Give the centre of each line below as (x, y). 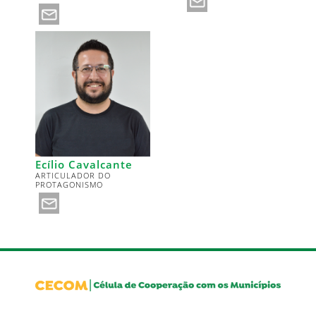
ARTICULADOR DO (73, 175)
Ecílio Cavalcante (84, 164)
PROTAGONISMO (69, 184)
